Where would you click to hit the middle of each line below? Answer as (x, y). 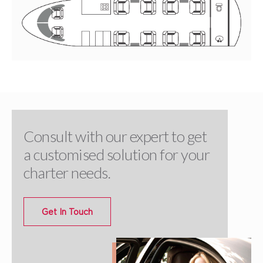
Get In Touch (67, 212)
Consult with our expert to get (115, 136)
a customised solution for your (117, 155)
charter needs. (67, 173)
